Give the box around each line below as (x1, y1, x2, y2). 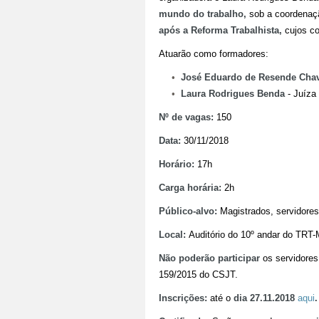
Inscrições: (158, 292, 207, 303)
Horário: (158, 158, 194, 169)
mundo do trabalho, (158, 8, 249, 19)
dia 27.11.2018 (233, 292, 298, 303)
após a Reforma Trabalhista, (158, 24, 285, 36)
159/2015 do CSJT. (158, 268, 238, 280)
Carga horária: (158, 182, 224, 193)
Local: (158, 229, 189, 240)
